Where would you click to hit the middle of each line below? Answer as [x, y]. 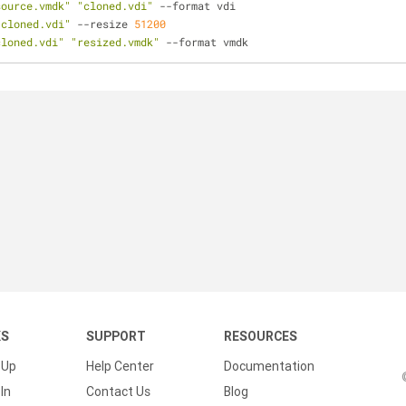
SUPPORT [116, 336]
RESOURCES [261, 336]
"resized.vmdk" [115, 42]
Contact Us [118, 391]
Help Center [120, 366]
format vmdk [213, 42]
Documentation [269, 366]
